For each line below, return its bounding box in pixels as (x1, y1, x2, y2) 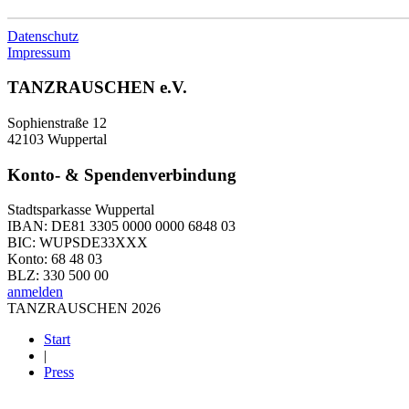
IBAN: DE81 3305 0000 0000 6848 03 (7, 218, 236, 235)
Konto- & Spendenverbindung (7, 164, 236, 184)
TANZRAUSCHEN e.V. (7, 78, 187, 98)
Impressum (7, 44, 70, 60)
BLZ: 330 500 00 (7, 267, 109, 284)
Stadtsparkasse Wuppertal (7, 202, 154, 218)
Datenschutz (7, 27, 79, 44)
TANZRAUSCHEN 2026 (7, 300, 161, 317)
